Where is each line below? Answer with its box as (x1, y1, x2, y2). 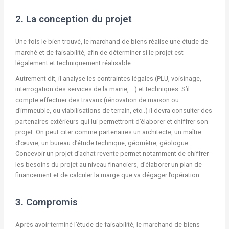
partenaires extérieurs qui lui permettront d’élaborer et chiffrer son (15, 118, 208, 126)
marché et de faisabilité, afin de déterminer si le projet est (15, 49, 184, 57)
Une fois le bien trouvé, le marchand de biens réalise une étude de (15, 38, 208, 46)
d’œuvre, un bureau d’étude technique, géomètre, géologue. (15, 139, 190, 147)
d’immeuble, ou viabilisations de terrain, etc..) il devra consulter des (15, 107, 212, 115)
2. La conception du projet (15, 13, 132, 26)
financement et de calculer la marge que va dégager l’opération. (15, 171, 201, 179)
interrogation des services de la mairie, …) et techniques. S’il (15, 85, 190, 94)
